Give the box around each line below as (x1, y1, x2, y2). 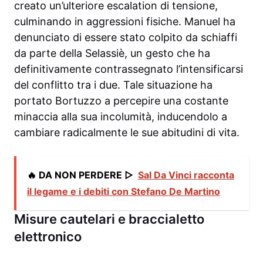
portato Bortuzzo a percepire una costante (14, 94, 228, 107)
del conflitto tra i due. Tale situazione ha (14, 78, 213, 91)
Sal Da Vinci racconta (138, 168, 234, 181)
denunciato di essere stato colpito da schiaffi (14, 31, 237, 43)
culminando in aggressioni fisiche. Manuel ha (14, 15, 235, 28)
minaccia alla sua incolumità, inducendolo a (14, 110, 227, 123)
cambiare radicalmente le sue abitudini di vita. (14, 126, 240, 139)
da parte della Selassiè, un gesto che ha (14, 46, 210, 59)
